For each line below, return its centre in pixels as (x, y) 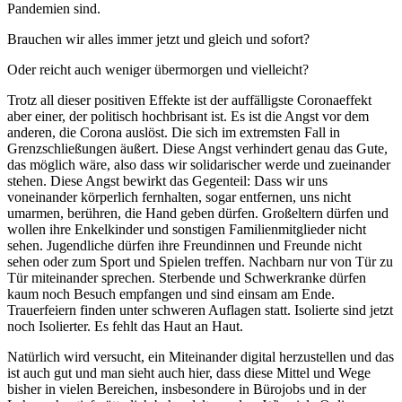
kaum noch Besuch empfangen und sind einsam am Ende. (171, 293)
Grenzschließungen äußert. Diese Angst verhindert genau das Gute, (197, 148)
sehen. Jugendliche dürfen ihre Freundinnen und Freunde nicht (184, 245)
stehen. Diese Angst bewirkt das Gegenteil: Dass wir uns (167, 180)
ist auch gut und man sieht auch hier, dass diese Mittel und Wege (189, 372)
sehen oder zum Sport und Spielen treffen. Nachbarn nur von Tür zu (200, 261)
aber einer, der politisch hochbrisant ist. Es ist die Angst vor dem (188, 116)
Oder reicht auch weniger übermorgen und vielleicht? (158, 69)
